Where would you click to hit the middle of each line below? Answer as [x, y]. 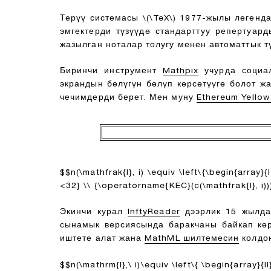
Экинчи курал [94, 213]
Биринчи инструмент [111, 71]
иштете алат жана [103, 239]
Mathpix [181, 71]
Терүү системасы [101, 18]
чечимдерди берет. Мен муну [128, 98]
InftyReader [154, 213]
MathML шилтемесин [192, 239]
